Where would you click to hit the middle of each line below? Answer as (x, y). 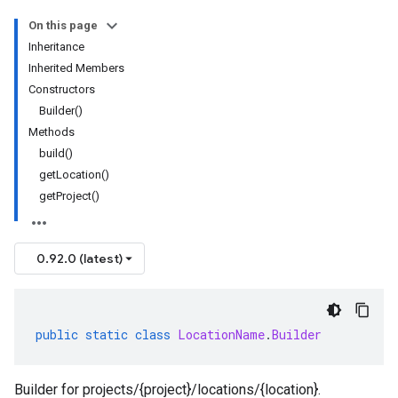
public (57, 334)
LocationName (221, 334)
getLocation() (74, 175)
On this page (63, 25)
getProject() (69, 196)
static (107, 334)
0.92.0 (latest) (80, 259)
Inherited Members (76, 68)
